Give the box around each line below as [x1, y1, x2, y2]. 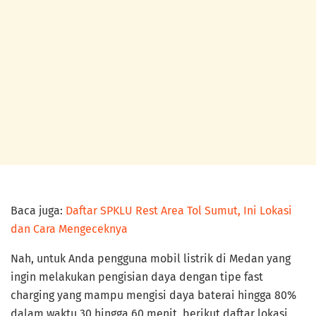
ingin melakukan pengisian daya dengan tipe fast [11, 269, 263, 284]
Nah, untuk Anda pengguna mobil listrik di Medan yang [11, 251, 291, 265]
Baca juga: [11, 203, 66, 217]
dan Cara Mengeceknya [11, 221, 128, 236]
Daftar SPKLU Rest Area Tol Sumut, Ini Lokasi [66, 203, 292, 217]
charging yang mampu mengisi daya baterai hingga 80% [11, 288, 296, 302]
